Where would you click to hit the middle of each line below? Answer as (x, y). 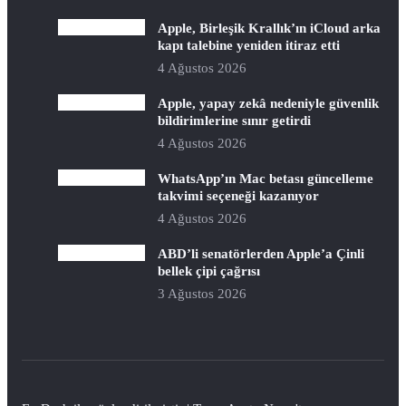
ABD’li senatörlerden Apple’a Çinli (261, 254)
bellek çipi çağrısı (209, 271)
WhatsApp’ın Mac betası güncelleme (266, 179)
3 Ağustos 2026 (202, 294)
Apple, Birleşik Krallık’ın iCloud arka (269, 28)
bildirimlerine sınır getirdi (234, 121)
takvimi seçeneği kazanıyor (238, 196)
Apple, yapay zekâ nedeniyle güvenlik (268, 103)
